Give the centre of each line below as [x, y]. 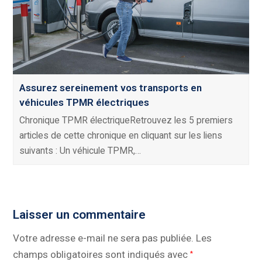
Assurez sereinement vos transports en [111, 88]
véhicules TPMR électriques [85, 102]
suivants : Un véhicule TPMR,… [80, 151]
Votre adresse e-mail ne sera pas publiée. [104, 238]
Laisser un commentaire [80, 215]
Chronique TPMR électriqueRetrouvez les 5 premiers [126, 120]
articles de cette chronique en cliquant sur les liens [121, 135]
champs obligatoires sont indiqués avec [102, 254]
